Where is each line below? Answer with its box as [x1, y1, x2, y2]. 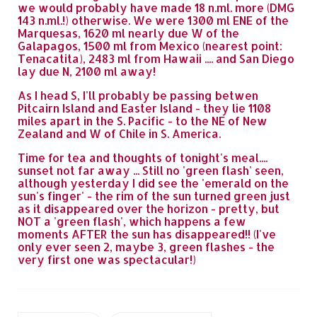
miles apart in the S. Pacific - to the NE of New [18, 113, 267, 128]
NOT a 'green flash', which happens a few [18, 214, 246, 229]
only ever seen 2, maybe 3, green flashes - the [18, 239, 275, 254]
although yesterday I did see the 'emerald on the [18, 175, 289, 190]
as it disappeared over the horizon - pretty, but [18, 201, 279, 216]
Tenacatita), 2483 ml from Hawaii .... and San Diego [18, 51, 294, 66]
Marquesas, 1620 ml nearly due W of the [18, 25, 239, 40]
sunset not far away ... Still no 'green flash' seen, [18, 163, 284, 178]
